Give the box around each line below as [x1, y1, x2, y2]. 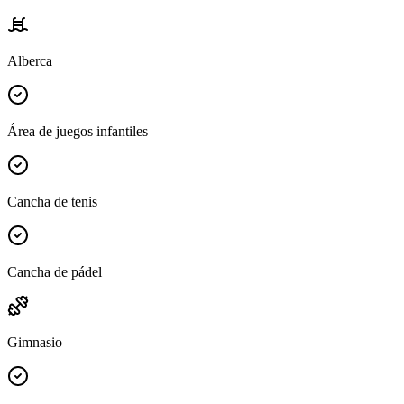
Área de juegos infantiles [7, 124, 148, 140]
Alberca [7, 53, 52, 69]
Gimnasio [7, 335, 62, 351]
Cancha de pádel [7, 264, 102, 280]
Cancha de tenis [7, 194, 97, 210]
